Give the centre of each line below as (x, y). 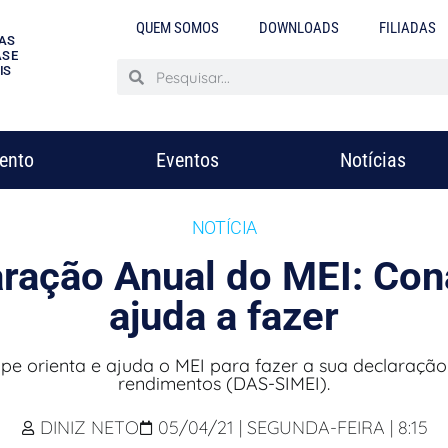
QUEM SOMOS (178, 28)
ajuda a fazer (224, 316)
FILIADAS (408, 28)
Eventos (187, 160)
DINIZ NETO (89, 427)
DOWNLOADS (299, 28)
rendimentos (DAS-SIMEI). (224, 383)
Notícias (372, 160)
